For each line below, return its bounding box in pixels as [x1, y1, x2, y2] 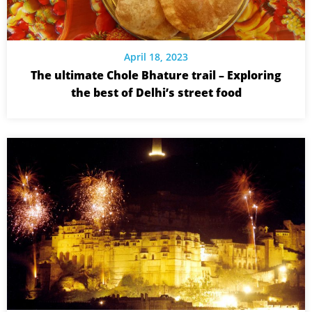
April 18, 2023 [124, 49, 188, 63]
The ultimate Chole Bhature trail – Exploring [31, 67, 281, 83]
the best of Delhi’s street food [70, 84, 242, 100]
